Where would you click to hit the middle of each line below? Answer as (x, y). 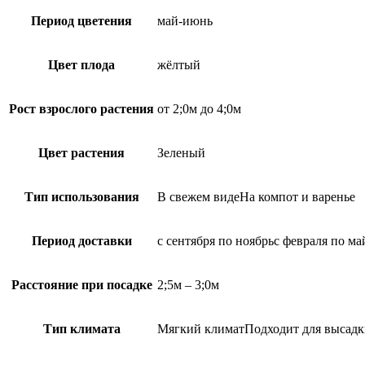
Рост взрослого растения (81, 109)
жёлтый (179, 65)
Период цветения (81, 21)
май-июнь (185, 21)
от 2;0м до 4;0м (199, 109)
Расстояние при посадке (81, 285)
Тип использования (81, 197)
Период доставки (81, 241)
